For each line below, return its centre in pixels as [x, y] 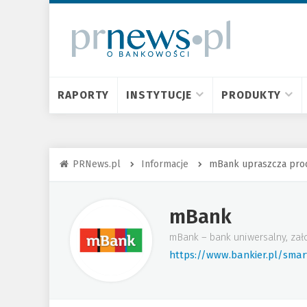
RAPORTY [84, 95]
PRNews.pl [97, 164]
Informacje [165, 164]
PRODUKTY [251, 95]
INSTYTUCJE [159, 95]
